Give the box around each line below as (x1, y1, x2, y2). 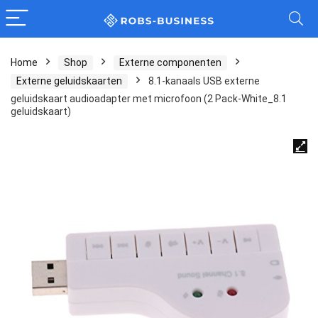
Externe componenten (119, 57, 221, 68)
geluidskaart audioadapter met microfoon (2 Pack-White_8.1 (11, 93, 287, 104)
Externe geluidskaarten (16, 75, 122, 87)
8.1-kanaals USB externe (148, 75, 260, 87)
